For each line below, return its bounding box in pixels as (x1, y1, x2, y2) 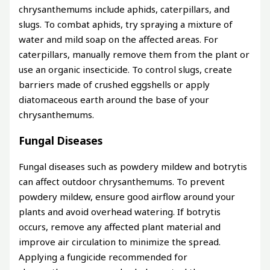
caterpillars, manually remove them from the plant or (19, 48, 250, 61)
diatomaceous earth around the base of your (19, 93, 210, 106)
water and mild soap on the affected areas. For (19, 33, 219, 46)
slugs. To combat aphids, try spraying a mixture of (19, 18, 233, 31)
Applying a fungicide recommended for (19, 250, 188, 263)
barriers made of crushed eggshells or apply (19, 78, 210, 91)
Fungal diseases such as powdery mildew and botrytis (19, 160, 248, 172)
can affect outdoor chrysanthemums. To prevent (19, 175, 225, 187)
